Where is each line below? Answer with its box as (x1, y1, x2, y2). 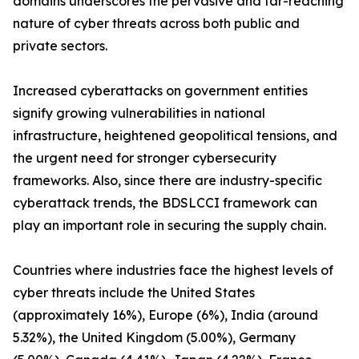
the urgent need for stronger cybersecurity (13, 150, 276, 167)
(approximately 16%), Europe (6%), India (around (13, 307, 318, 324)
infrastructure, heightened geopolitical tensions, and (13, 127, 337, 144)
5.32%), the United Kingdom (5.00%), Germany (13, 329, 296, 346)
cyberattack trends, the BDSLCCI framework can (13, 195, 317, 212)
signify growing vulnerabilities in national (13, 105, 265, 122)
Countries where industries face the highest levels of (13, 262, 333, 279)
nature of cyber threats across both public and (13, 15, 300, 32)
